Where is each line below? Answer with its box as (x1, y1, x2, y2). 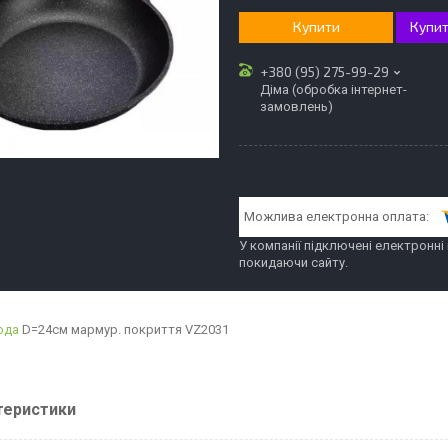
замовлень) (260, 98, 333, 114)
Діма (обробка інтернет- (260, 81, 407, 97)
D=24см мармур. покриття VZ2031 (19, 321, 229, 337)
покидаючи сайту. (239, 254, 348, 270)
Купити (292, 18, 340, 36)
